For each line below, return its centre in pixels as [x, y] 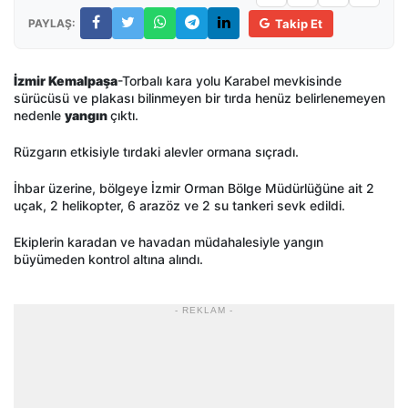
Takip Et [299, 23]
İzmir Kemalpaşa [66, 81]
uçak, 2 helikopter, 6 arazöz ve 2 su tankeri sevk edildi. [179, 206]
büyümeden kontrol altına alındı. [108, 260]
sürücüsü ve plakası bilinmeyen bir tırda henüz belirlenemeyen [199, 98]
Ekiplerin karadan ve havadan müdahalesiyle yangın [168, 242]
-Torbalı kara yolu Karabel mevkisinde [229, 81]
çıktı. [124, 116]
